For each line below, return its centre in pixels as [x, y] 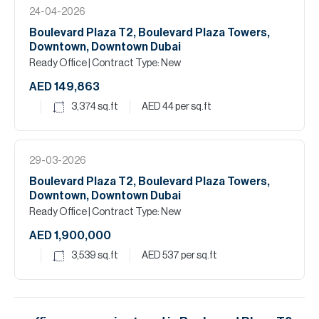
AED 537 [161, 256]
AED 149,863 [64, 87]
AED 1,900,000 [70, 236]
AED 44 [158, 107]
